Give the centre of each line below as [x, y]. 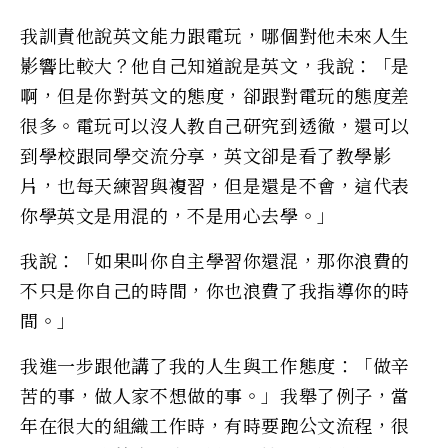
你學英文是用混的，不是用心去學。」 [178, 214]
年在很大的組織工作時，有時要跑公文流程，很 [215, 424]
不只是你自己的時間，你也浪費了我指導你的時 [215, 289]
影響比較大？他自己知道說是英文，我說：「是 [215, 64]
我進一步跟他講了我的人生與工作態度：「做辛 [215, 364]
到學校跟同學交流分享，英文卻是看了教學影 [206, 154]
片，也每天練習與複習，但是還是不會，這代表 [215, 184]
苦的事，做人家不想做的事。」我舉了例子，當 [215, 394]
